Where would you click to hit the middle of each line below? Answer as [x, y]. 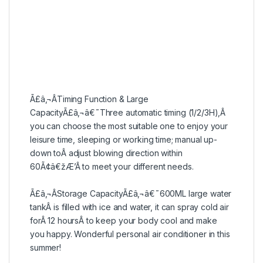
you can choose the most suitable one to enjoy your [129, 126]
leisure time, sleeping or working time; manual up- [124, 139]
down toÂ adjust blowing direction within [106, 153]
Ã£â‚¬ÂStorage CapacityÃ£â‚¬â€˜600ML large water [131, 193]
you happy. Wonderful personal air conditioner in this [130, 234]
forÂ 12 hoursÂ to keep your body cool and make [124, 220]
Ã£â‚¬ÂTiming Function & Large [89, 99]
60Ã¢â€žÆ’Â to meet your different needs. [112, 166]
